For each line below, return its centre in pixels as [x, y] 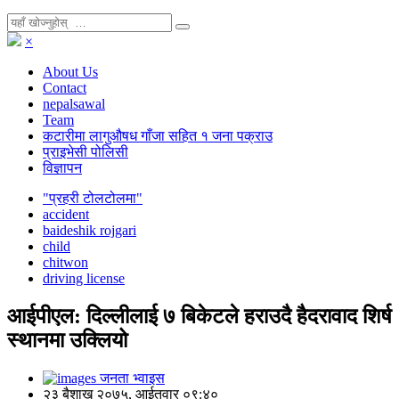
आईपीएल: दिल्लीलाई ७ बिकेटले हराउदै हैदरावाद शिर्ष [199, 316]
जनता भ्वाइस [130, 378]
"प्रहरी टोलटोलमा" [93, 198]
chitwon [65, 262]
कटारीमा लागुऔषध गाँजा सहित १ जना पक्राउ [158, 136]
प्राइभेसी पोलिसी [85, 152]
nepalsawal [74, 104]
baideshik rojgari [90, 230]
